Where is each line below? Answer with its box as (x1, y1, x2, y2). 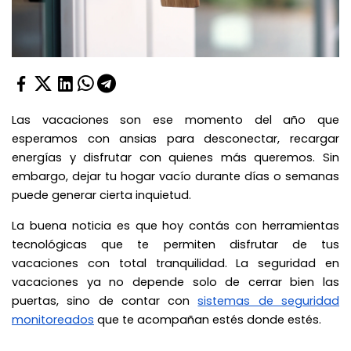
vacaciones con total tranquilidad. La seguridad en (12, 255, 339, 271)
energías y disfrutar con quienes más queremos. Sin (12, 149, 339, 165)
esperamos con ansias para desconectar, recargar (12, 130, 339, 147)
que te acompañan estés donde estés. (94, 311, 321, 327)
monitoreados (12, 311, 94, 327)
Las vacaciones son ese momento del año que (12, 111, 339, 128)
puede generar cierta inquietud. (12, 186, 194, 203)
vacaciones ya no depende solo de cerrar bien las (12, 273, 339, 290)
